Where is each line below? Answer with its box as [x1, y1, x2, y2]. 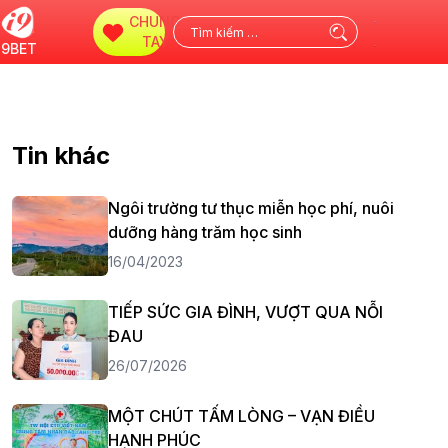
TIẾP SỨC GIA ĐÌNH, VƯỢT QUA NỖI [108, 302, 383, 322]
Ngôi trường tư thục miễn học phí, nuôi [108, 198, 394, 218]
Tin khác [12, 141, 110, 170]
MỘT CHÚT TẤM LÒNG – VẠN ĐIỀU [108, 406, 375, 426]
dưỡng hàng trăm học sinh [108, 222, 302, 242]
